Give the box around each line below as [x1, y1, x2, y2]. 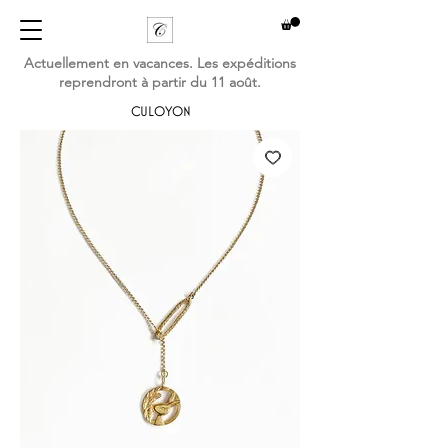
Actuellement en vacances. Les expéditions [24, 53, 296, 72]
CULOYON [130, 102, 191, 119]
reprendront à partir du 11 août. [59, 72, 261, 91]
